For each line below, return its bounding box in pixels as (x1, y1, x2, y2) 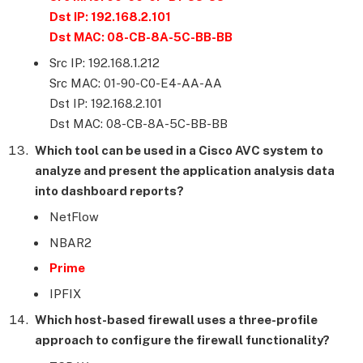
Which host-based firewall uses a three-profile (35, 313, 318, 327)
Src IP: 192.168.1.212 (49, 56, 160, 70)
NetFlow (49, 210, 99, 224)
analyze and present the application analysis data (35, 163, 335, 177)
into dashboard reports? (35, 183, 184, 198)
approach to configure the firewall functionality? (35, 333, 330, 348)
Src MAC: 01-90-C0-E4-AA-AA (49, 76, 222, 91)
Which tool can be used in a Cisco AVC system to (35, 143, 323, 157)
